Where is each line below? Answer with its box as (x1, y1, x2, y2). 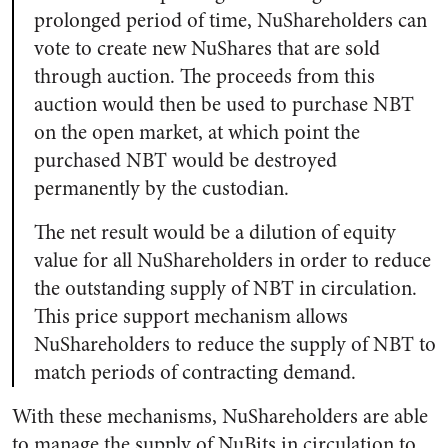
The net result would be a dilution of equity (34, 218, 396, 247)
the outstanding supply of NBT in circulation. (34, 274, 417, 303)
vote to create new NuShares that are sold (34, 34, 380, 63)
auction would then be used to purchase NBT (34, 90, 414, 119)
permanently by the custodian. (34, 174, 289, 203)
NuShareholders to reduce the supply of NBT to (34, 330, 436, 359)
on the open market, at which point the (34, 118, 360, 147)
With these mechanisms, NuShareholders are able (12, 402, 428, 431)
